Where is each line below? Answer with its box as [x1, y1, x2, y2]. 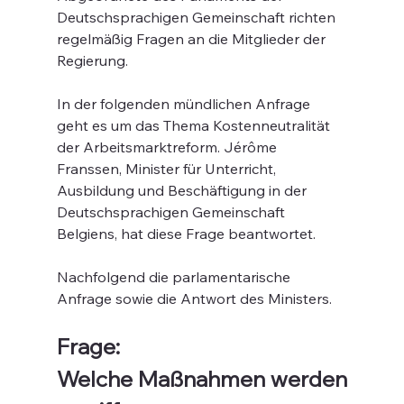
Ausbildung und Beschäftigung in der [56, 181, 310, 199]
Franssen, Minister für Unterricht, [56, 160, 280, 178]
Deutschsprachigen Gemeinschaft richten [56, 8, 339, 26]
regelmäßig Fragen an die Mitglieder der [56, 30, 329, 48]
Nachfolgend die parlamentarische [56, 268, 294, 286]
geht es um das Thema [56, 116, 213, 134]
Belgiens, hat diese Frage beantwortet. [56, 225, 316, 243]
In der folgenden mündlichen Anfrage [56, 95, 314, 113]
